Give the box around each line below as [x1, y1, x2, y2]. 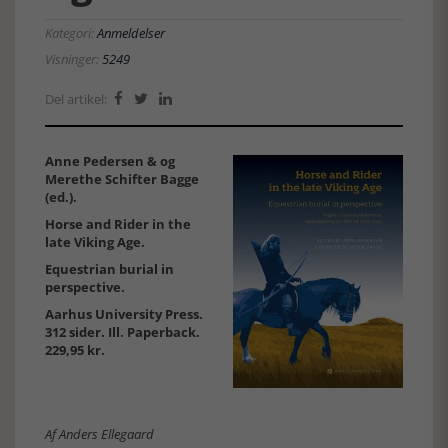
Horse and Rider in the [45, 215, 191, 233]
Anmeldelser [97, 24, 165, 42]
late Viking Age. [45, 233, 145, 251]
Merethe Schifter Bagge [45, 170, 199, 188]
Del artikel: [45, 90, 110, 108]
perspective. [45, 278, 125, 296]
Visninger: [45, 50, 102, 68]
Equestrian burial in [45, 260, 174, 278]
